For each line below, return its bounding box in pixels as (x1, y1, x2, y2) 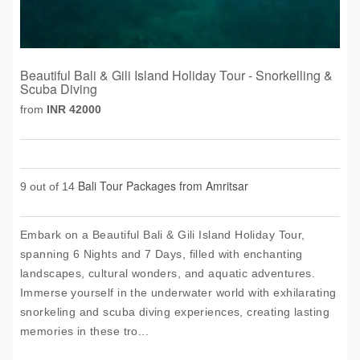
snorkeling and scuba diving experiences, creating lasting (20, 305, 329, 318)
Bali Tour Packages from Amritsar (78, 178, 248, 194)
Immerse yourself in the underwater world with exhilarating (20, 286, 337, 299)
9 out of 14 (20, 180, 78, 193)
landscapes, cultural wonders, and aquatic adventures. (20, 267, 316, 280)
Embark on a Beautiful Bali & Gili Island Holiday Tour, (20, 228, 305, 241)
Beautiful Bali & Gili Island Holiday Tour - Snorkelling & (20, 66, 333, 84)
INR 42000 (47, 103, 101, 116)
